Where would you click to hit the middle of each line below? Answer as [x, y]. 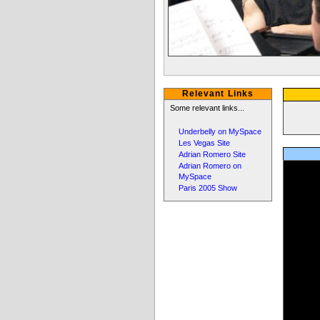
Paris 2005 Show [208, 188]
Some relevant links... [207, 108]
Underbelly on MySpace [220, 132]
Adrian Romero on [210, 166]
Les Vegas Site [205, 143]
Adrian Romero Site [212, 155]
